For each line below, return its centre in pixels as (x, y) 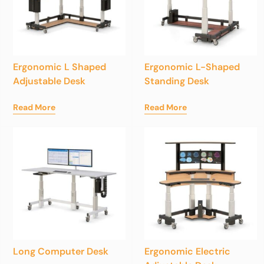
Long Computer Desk (61, 251)
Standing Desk (177, 81)
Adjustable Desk (49, 81)
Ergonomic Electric (187, 251)
